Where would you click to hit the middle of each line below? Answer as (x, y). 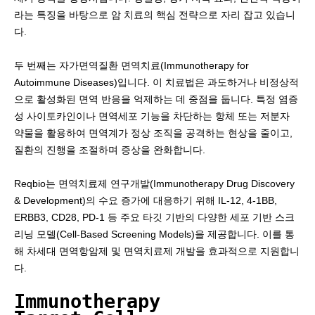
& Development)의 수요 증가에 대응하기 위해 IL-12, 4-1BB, (146, 200)
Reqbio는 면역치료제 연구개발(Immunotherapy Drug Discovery (154, 184)
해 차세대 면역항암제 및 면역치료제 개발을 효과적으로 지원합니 (157, 251)
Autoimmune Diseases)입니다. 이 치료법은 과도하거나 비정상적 (156, 82)
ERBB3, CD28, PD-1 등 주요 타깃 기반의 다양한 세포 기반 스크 (154, 217)
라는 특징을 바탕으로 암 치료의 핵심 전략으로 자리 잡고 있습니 (155, 15)
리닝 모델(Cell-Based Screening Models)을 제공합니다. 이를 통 (154, 234)
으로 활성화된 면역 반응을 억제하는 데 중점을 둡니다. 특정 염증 (156, 99)
